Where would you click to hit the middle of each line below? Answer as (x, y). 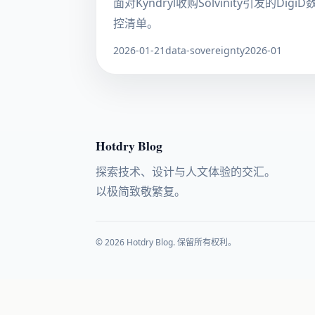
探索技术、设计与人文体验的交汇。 (186, 172)
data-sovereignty (205, 50)
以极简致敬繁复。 (141, 191)
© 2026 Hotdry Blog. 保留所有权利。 (166, 242)
